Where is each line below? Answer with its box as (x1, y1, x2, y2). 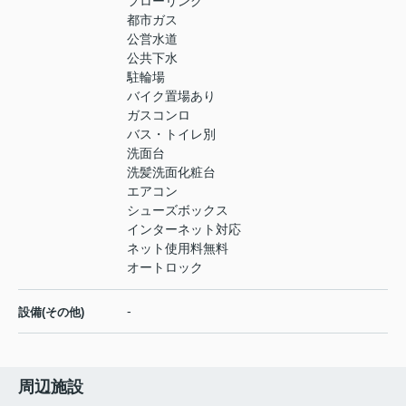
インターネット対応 (127, 222, 241, 237)
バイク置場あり (127, 89, 216, 104)
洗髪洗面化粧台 (127, 165, 216, 180)
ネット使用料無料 (127, 241, 228, 256)
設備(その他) (18, 305, 84, 320)
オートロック (127, 260, 203, 275)
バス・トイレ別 (127, 127, 216, 142)
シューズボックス (127, 203, 228, 218)
